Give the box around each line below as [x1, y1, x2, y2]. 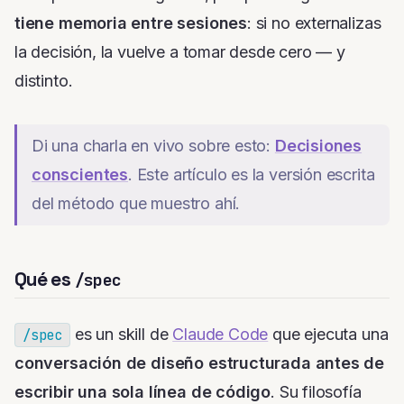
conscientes [32, 165, 129, 185]
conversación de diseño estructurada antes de [14, 353, 385, 373]
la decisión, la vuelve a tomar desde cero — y [14, 42, 345, 62]
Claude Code [172, 325, 269, 344]
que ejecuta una [268, 325, 389, 344]
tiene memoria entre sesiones [14, 14, 247, 33]
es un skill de [70, 325, 173, 344]
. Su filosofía [271, 382, 362, 402]
